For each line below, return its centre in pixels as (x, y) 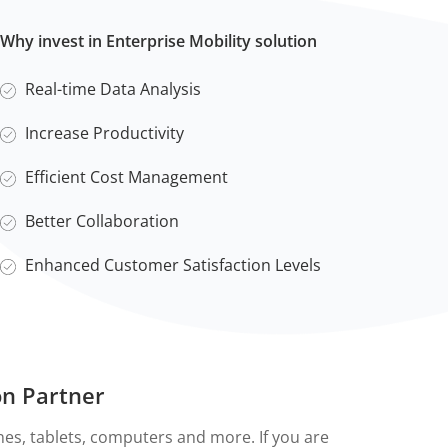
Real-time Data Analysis (113, 88)
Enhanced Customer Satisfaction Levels (173, 264)
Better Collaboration (102, 220)
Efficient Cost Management (126, 176)
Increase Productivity (104, 132)
